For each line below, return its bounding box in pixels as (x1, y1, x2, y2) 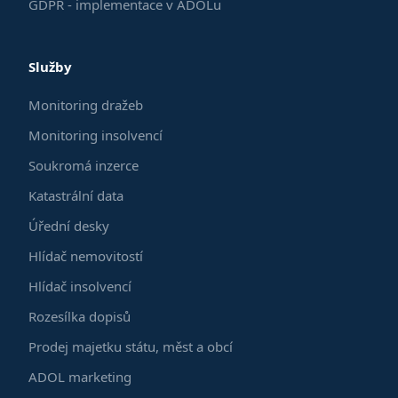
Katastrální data (28, 187, 123, 204)
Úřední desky (28, 217, 109, 235)
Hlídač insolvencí (28, 277, 131, 295)
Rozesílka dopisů (28, 307, 131, 325)
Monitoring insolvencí (28, 126, 163, 144)
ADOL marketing (28, 368, 131, 386)
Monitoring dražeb (28, 96, 143, 114)
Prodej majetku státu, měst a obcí (28, 338, 233, 355)
